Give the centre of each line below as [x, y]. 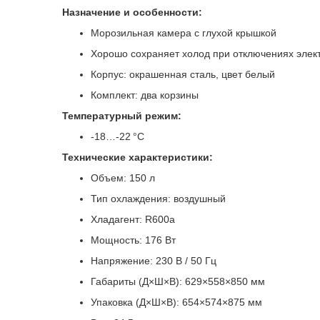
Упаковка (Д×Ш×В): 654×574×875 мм [176, 302]
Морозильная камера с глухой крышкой [184, 33]
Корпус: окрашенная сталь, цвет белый [183, 74]
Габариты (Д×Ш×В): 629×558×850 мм [178, 281]
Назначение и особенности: [132, 12]
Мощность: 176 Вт [133, 240]
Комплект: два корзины [145, 95]
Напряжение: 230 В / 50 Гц [154, 261]
